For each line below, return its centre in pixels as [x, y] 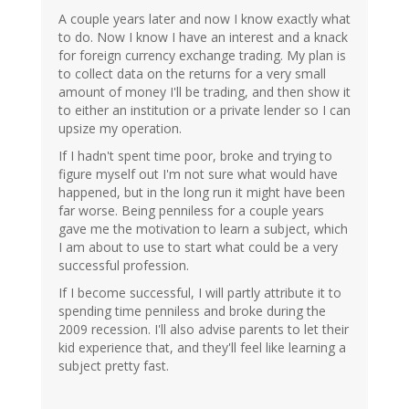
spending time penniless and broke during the [192, 311]
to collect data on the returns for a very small [192, 74]
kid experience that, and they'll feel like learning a [202, 348]
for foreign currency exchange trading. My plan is [202, 56]
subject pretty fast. [114, 366]
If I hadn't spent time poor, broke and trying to [195, 156]
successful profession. [124, 266]
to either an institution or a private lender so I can [204, 110]
